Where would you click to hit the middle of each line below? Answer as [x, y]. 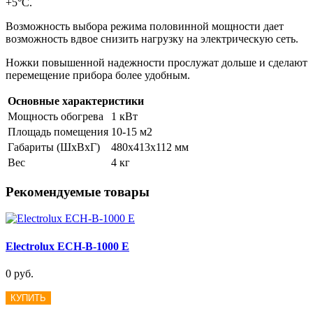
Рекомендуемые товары [78, 191]
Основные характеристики [76, 101]
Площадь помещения [58, 131]
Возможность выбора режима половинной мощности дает [145, 26]
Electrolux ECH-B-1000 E [67, 246]
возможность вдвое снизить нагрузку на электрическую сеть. [152, 38]
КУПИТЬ [28, 298]
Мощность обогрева [56, 116]
